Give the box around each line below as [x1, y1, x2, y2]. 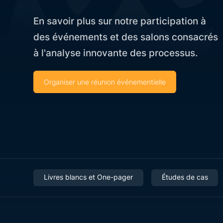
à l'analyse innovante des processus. [33, 47, 198, 59]
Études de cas [161, 172, 208, 181]
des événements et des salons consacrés [33, 31, 219, 43]
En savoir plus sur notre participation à [33, 15, 207, 27]
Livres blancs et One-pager [43, 172, 133, 181]
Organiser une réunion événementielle [43, 77, 166, 86]
